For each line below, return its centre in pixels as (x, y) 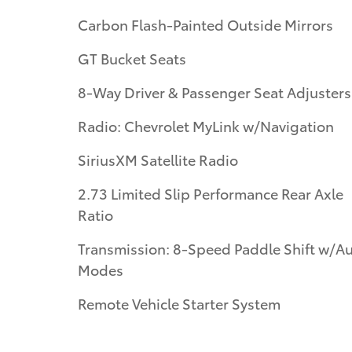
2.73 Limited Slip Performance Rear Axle (211, 192)
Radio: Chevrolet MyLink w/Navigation (206, 125)
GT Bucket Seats (132, 57)
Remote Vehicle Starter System (179, 302)
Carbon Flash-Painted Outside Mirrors (205, 24)
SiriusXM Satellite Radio (158, 159)
